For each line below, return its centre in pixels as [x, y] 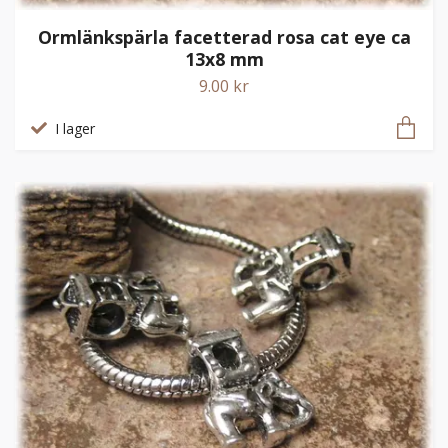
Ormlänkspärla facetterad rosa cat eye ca [224, 36]
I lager [75, 128]
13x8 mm [224, 58]
